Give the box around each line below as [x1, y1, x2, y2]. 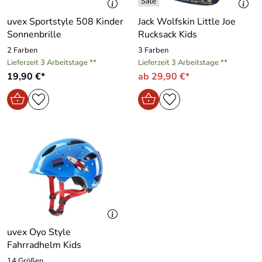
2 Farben [7, 45, 37, 56]
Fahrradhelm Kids [7, 239, 81, 251]
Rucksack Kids [138, 28, 197, 41]
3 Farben [138, 45, 168, 56]
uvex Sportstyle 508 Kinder [7, 15, 123, 28]
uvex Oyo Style [7, 226, 71, 239]
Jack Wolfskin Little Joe [138, 15, 236, 28]
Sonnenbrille [7, 28, 61, 41]
